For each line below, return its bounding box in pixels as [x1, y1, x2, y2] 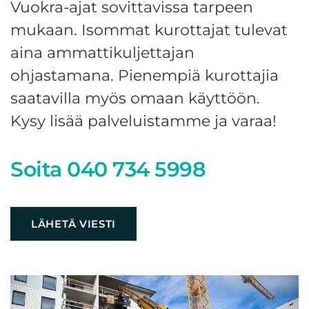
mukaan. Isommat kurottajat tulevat [10, 21, 288, 39]
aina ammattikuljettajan [10, 43, 195, 62]
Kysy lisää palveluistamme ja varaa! [10, 112, 277, 130]
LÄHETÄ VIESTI [31, 217, 117, 230]
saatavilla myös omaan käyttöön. [10, 89, 260, 108]
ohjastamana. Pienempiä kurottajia [10, 66, 279, 85]
